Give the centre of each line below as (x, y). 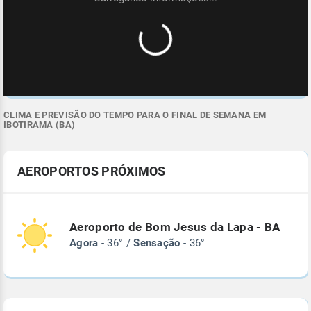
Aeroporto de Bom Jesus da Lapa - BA (175, 228)
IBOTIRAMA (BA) (40, 125)
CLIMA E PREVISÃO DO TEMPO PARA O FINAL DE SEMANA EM (135, 115)
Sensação (157, 243)
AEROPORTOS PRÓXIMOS (92, 171)
